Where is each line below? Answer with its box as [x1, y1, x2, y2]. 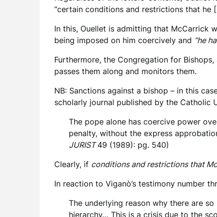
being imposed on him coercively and [54, 35, 194, 45]
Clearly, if [54, 159, 91, 169]
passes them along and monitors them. [54, 66, 197, 76]
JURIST [69, 140, 97, 150]
